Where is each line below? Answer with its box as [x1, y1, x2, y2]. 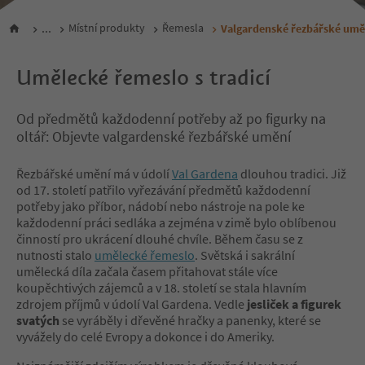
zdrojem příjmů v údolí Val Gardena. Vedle [16, 295, 247, 312]
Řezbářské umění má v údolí [16, 165, 172, 182]
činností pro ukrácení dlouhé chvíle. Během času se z [16, 230, 303, 247]
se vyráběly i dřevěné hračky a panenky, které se [59, 311, 321, 328]
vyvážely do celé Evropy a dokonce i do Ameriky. [16, 328, 275, 345]
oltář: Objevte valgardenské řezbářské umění [16, 126, 291, 146]
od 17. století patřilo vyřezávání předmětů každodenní [16, 181, 310, 198]
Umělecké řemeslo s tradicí [16, 64, 270, 90]
